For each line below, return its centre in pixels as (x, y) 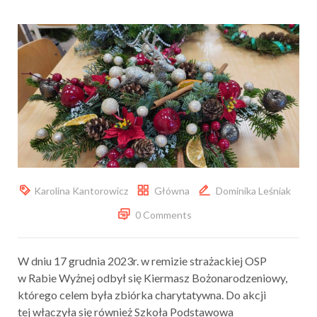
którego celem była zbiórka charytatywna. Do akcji (142, 294)
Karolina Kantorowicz (81, 190)
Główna (172, 190)
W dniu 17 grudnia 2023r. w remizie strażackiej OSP (142, 260)
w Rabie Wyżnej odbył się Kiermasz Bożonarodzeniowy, (152, 277)
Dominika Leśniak (253, 190)
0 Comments (163, 214)
